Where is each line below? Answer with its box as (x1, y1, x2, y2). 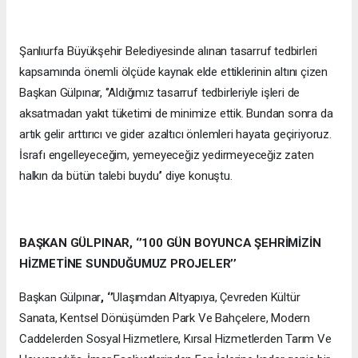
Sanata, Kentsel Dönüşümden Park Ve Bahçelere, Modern (19, 310, 311, 325)
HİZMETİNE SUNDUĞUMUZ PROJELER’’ (19, 256, 237, 271)
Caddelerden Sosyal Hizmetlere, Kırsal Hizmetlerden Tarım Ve (19, 331, 332, 346)
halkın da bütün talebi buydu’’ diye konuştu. (19, 168, 233, 183)
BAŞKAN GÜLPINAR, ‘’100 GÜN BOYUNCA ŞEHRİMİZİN (19, 235, 321, 250)
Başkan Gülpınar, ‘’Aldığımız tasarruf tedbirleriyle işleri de (19, 85, 300, 100)
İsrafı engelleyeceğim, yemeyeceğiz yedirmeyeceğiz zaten (19, 147, 314, 162)
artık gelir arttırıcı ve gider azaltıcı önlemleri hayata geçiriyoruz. (19, 126, 332, 141)
